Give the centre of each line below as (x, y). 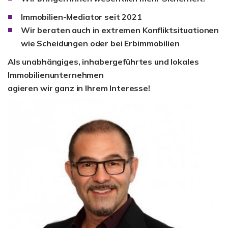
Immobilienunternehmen (56, 75)
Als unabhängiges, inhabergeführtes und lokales (103, 62)
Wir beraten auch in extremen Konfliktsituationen (120, 30)
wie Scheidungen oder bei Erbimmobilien (100, 43)
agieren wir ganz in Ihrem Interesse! (79, 88)
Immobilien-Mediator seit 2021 (81, 17)
